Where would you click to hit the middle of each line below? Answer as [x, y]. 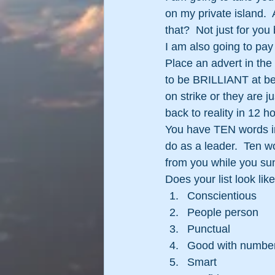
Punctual [209, 229]
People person [223, 212]
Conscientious [222, 196]
